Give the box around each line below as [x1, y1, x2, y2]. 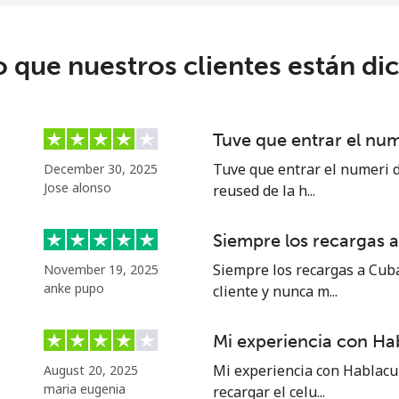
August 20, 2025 [44, 362, 138, 379]
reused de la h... [213, 181, 315, 200]
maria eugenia [44, 380, 126, 397]
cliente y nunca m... [213, 281, 338, 301]
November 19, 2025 [44, 261, 159, 278]
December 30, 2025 [44, 160, 158, 177]
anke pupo [44, 280, 104, 297]
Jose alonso [44, 179, 111, 196]
